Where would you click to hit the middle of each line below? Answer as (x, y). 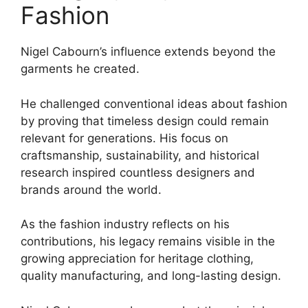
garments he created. (80, 69)
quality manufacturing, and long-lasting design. (151, 276)
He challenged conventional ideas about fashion (154, 103)
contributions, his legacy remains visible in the (148, 242)
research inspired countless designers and (138, 172)
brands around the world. (91, 189)
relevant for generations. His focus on (124, 138)
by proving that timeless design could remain (145, 121)
